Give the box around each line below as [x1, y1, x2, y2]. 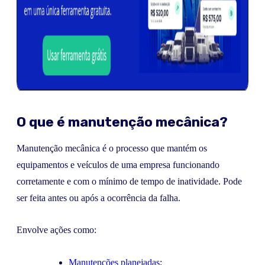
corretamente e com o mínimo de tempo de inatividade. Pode [17, 176, 242, 186]
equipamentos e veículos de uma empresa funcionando [17, 159, 219, 170]
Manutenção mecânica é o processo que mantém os [17, 143, 207, 153]
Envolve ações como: [17, 225, 96, 235]
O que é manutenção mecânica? [17, 114, 228, 130]
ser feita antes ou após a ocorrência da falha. [17, 192, 180, 203]
